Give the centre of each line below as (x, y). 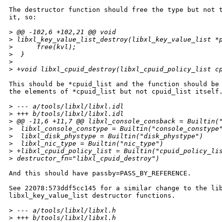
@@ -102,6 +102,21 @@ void (64, 32)
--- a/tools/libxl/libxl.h (64, 211)
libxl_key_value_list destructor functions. (92, 196)
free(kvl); (45, 47)
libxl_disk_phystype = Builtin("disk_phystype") (108, 136)
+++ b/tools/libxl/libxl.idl (68, 114)
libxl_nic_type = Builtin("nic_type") (88, 144)
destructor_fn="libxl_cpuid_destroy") (86, 159)
